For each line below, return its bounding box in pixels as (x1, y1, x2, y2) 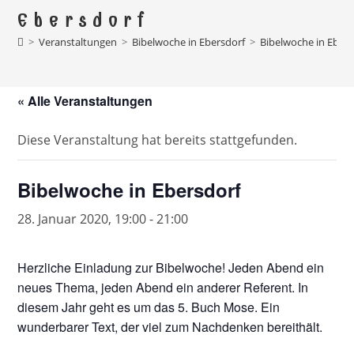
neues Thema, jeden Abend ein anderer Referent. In (17, 278, 309, 296)
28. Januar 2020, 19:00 (17, 210, 147, 228)
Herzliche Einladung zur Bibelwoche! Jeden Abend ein (17, 258, 325, 277)
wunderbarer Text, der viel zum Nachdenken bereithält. (17, 318, 323, 336)
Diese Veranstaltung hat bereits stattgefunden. (17, 131, 298, 149)
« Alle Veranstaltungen (17, 92, 153, 110)
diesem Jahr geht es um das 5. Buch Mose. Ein (17, 298, 281, 316)
